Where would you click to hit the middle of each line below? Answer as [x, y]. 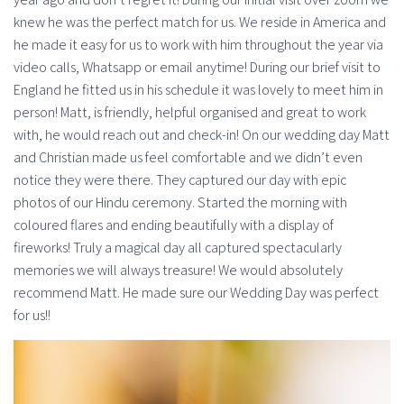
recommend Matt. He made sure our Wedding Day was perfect [196, 293]
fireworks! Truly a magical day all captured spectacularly [178, 248]
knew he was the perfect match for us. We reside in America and [200, 23]
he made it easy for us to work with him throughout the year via [198, 45]
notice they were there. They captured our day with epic [180, 180]
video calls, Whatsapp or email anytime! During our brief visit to [197, 68]
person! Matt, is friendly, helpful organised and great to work [190, 113]
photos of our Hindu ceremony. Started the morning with [180, 203]
